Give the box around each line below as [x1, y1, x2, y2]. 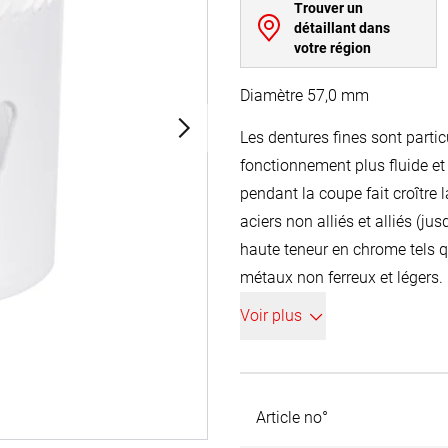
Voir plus [240, 306, 302, 325]
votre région [293, 40, 371, 56]
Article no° [256, 408, 328, 427]
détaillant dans [293, 20, 390, 36]
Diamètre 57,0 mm [240, 86, 369, 105]
